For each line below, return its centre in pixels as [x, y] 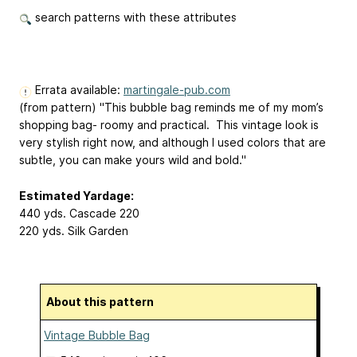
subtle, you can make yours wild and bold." [133, 160]
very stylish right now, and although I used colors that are [173, 143]
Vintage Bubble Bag [97, 335]
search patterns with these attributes [134, 18]
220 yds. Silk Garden [74, 231]
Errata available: [78, 90]
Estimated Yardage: [76, 196]
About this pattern [104, 301]
